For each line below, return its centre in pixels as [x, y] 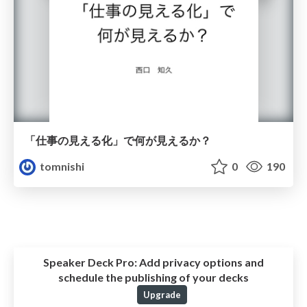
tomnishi [61, 167]
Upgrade [162, 294]
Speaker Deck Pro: [90, 262]
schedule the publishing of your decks [153, 277]
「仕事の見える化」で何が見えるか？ [118, 140]
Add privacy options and [200, 262]
